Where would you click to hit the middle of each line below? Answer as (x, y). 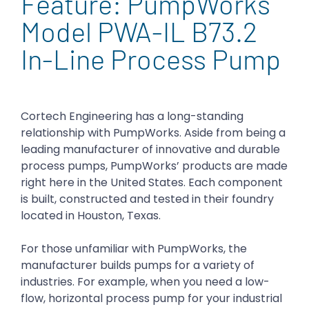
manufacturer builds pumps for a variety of (138, 265)
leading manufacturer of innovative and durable (150, 149)
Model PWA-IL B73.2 (139, 31)
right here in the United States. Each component (152, 182)
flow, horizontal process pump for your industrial (151, 298)
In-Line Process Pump (151, 58)
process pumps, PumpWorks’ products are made (154, 166)
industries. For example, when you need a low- (145, 281)
